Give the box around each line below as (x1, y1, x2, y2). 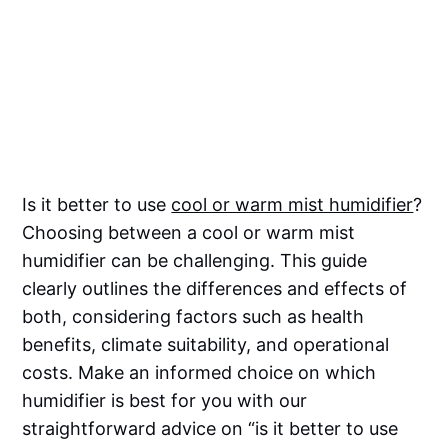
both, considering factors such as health (22, 305, 365, 327)
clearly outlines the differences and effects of (22, 277, 408, 299)
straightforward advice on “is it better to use (22, 417, 399, 439)
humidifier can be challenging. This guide (22, 249, 368, 271)
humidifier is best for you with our (22, 389, 308, 411)
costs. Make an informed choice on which (22, 361, 377, 383)
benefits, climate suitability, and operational (22, 333, 390, 355)
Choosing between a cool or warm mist (22, 221, 356, 243)
